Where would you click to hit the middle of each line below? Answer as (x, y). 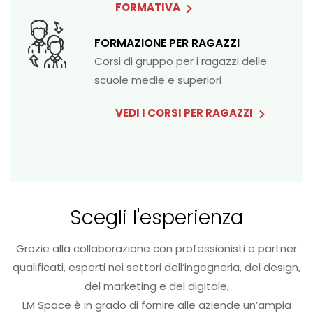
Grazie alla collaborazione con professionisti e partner (156, 249)
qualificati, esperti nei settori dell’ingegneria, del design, (156, 268)
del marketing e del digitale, (156, 286)
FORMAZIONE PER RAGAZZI (167, 43)
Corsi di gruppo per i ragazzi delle (181, 61)
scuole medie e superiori (158, 80)
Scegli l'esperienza (156, 218)
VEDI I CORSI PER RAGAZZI (185, 113)
